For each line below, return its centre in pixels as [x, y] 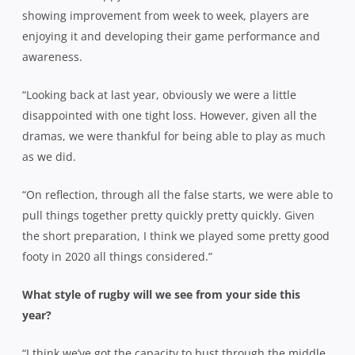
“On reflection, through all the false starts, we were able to [177, 194]
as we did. [49, 156]
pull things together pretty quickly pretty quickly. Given [168, 215]
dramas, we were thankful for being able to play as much [174, 136]
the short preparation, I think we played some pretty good [176, 235]
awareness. [52, 56]
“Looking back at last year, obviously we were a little [159, 94]
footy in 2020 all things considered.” [117, 256]
